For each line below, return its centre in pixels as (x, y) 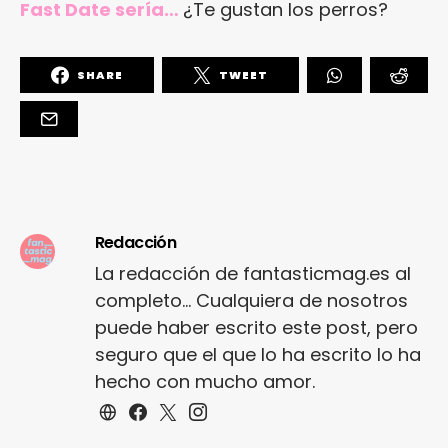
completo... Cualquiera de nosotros (251, 301)
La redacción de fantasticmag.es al (252, 274)
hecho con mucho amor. (204, 382)
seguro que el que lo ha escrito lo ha (257, 355)
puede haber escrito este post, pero (256, 328)
